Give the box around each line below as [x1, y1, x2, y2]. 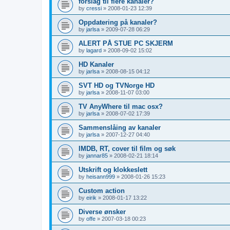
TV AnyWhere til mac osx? [79, 102, 163, 110]
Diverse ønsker [79, 207, 126, 216]
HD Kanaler [79, 60, 114, 68]
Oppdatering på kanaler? [79, 18, 157, 26]
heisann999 [86, 173, 115, 180]
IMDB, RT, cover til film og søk [79, 144, 176, 152]
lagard [86, 47, 102, 53]
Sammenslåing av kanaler [79, 123, 161, 131]
